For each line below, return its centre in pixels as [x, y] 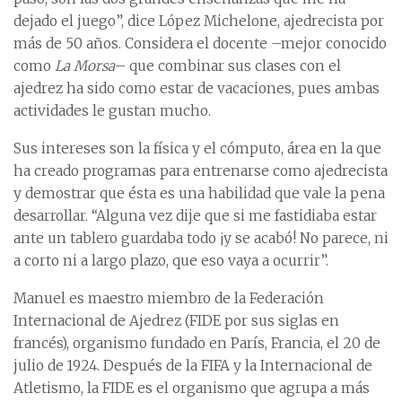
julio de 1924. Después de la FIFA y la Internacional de [193, 366]
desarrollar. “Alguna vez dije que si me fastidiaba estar [195, 216]
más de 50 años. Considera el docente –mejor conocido [200, 44]
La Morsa [85, 66]
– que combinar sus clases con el [228, 66]
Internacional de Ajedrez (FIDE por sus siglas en [176, 321]
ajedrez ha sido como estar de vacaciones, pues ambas [197, 89]
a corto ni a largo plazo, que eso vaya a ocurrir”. [171, 261]
